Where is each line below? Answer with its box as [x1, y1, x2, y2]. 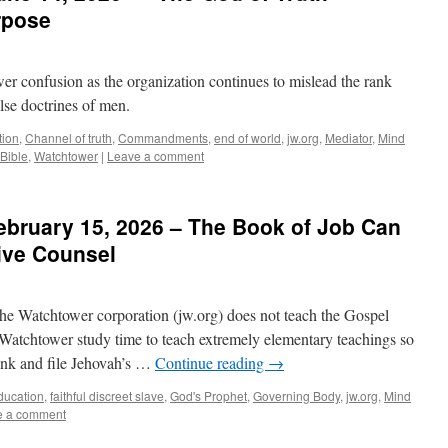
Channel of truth [25, 129, 112, 146]
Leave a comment [107, 147, 204, 164]
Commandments [118, 129, 208, 146]
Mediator [325, 129, 372, 146]
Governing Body [253, 387, 340, 404]
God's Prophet [170, 387, 247, 404]
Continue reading [155, 352, 268, 373]
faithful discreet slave [50, 387, 164, 404]
